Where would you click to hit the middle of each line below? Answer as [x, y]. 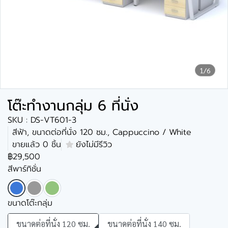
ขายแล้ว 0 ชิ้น [37, 145]
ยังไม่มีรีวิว [94, 145]
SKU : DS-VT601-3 [42, 120]
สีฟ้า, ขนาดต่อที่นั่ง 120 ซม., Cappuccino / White [102, 132]
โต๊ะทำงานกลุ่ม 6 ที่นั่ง [73, 106]
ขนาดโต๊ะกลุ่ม [30, 203]
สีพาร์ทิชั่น [24, 169]
